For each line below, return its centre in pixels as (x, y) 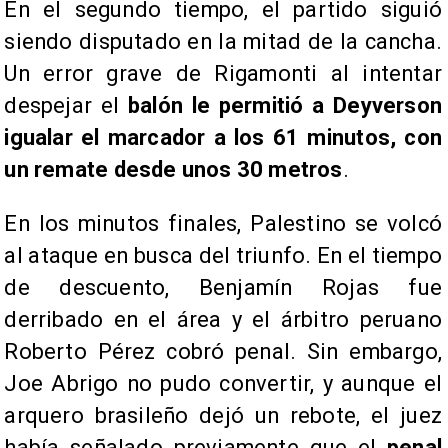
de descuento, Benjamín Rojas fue (223, 287)
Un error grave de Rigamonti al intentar (223, 73)
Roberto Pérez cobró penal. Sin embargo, (223, 351)
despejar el (66, 105)
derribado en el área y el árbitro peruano (223, 319)
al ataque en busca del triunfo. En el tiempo (223, 255)
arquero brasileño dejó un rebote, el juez (223, 415)
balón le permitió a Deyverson (284, 105)
